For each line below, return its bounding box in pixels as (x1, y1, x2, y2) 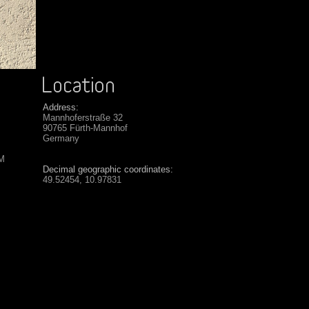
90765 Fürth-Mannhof (43, 123, 128, 133)
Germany (43, 133, 79, 143)
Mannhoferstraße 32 (43, 112, 123, 123)
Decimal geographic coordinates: (43, 164, 173, 175)
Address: (43, 102, 79, 112)
